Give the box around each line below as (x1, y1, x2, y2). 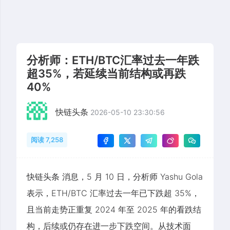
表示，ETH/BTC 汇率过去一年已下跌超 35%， (27, 188, 200, 198)
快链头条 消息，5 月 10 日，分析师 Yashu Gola (27, 171, 203, 182)
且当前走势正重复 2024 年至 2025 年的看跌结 (27, 204, 201, 215)
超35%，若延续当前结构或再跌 (27, 67, 186, 80)
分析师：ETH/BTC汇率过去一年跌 (27, 53, 199, 67)
